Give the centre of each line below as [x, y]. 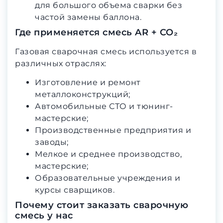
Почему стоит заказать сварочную [102, 205]
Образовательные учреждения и [108, 178]
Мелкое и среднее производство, [108, 154]
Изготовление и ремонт [88, 83]
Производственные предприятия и [113, 130]
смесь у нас [44, 216]
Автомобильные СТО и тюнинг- [104, 107]
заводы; [52, 142]
